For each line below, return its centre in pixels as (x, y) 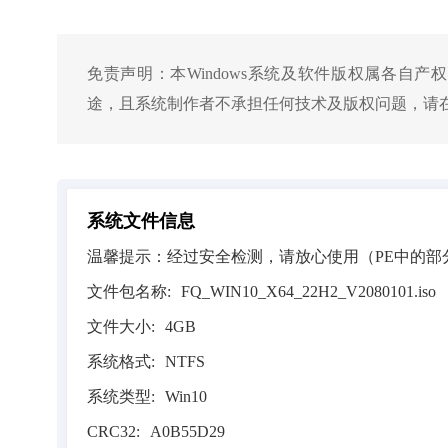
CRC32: (113, 431)
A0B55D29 (187, 431)
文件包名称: (129, 291)
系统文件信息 (141, 220)
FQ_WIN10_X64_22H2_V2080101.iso (308, 291)
